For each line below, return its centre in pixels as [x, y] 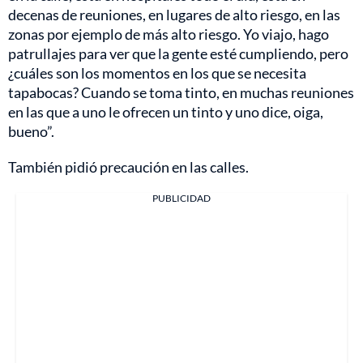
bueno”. [31, 131]
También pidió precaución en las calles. [128, 167]
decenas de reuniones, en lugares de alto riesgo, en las [174, 14]
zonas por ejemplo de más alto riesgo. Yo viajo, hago [169, 34]
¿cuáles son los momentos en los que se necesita [157, 73]
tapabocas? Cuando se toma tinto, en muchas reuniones [181, 92]
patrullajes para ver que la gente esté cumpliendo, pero [178, 53]
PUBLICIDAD [181, 198]
